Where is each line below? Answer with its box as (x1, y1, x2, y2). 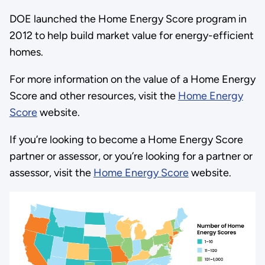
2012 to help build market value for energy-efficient (9, 28, 254, 42)
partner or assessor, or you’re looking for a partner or (9, 149, 253, 163)
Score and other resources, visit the (9, 89, 178, 102)
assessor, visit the (9, 166, 93, 179)
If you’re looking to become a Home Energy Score (9, 132, 243, 146)
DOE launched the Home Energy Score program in (9, 12, 247, 25)
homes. (9, 45, 43, 59)
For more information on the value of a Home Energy (9, 72, 256, 86)
